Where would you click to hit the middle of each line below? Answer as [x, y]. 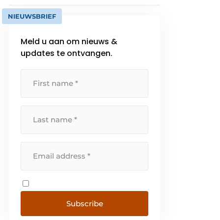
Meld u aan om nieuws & [69, 41]
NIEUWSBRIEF [32, 16]
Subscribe [84, 203]
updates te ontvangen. [67, 53]
